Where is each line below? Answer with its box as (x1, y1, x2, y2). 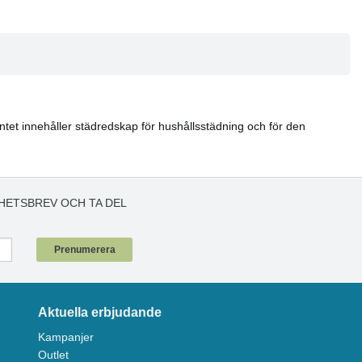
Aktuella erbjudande (37, 305, 162, 320)
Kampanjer (37, 330, 94, 344)
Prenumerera (53, 243, 116, 255)
